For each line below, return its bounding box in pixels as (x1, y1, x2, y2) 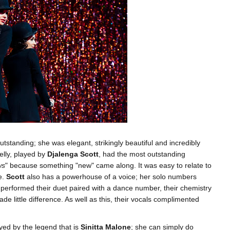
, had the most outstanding (99, 150, 185, 159)
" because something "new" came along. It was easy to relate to (5, 161, 212, 170)
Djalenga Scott (45, 150, 99, 159)
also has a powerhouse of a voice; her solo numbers (25, 172, 197, 181)
